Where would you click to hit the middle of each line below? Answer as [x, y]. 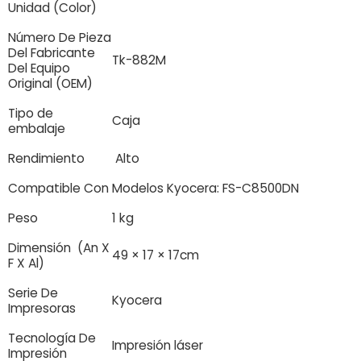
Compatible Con [58, 189]
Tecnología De [52, 338]
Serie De [33, 293]
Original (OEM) [50, 84]
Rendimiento [46, 159]
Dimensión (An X [59, 248]
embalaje [37, 129]
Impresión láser [158, 346]
